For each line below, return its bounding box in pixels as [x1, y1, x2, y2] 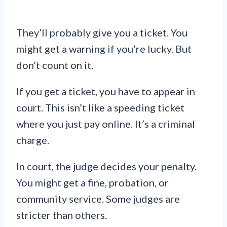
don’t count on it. [16, 59, 93, 71]
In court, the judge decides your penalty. [16, 160, 197, 173]
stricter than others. [16, 209, 107, 221]
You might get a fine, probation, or [16, 176, 169, 189]
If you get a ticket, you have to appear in [16, 85, 195, 98]
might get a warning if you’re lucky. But [16, 43, 192, 55]
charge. [16, 134, 49, 146]
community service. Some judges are [16, 193, 180, 205]
